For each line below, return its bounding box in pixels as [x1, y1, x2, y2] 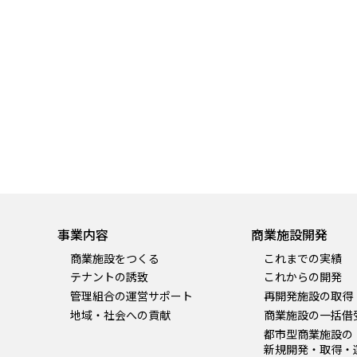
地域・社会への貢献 [70, 306, 171, 323]
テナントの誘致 [70, 269, 148, 285]
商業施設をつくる [70, 249, 159, 266]
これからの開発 [263, 269, 342, 285]
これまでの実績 [263, 249, 342, 266]
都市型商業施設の [263, 325, 353, 342]
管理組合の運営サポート [70, 288, 193, 304]
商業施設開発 [250, 224, 328, 244]
